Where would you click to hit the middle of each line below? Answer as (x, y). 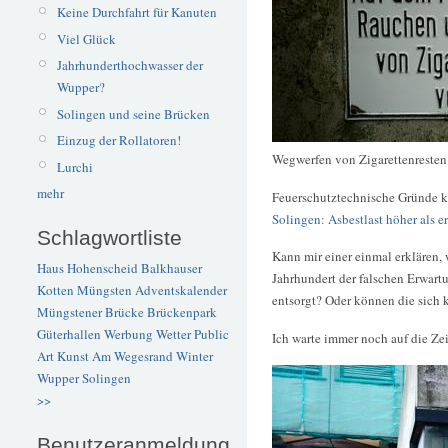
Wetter (173, 334)
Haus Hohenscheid (87, 268)
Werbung (128, 334)
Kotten (55, 290)
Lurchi (74, 166)
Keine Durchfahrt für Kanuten (136, 12)
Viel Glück (86, 38)
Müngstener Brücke (90, 312)
